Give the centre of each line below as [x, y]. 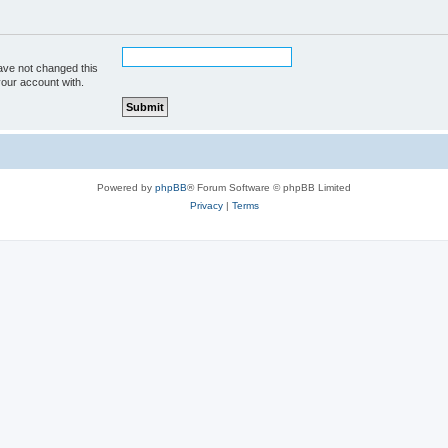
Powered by [126, 187]
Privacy [206, 205]
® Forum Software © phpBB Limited [269, 187]
